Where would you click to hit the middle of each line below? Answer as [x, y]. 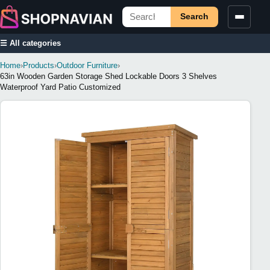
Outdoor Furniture [87, 65]
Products [39, 65]
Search [195, 17]
